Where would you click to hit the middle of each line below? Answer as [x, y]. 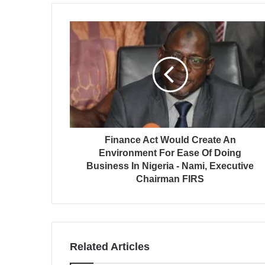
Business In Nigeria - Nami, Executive [170, 166]
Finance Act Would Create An [170, 140]
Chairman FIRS [170, 179]
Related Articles [110, 247]
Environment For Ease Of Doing [170, 153]
